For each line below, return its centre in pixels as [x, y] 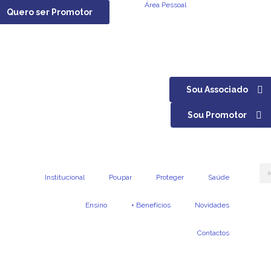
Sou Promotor [217, 115]
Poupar [120, 177]
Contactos [213, 233]
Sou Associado [217, 90]
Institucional [64, 177]
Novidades [212, 205]
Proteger [170, 177]
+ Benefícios [151, 205]
